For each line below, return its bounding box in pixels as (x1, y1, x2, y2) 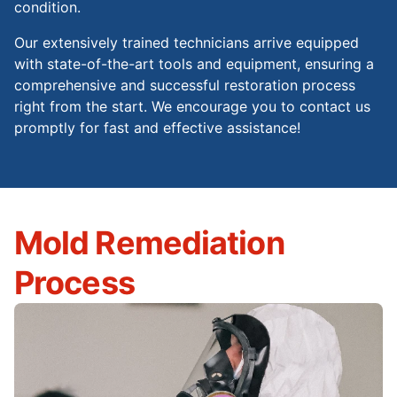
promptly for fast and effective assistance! (14, 119, 300, 137)
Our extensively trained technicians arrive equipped (14, 34, 359, 52)
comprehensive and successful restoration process (14, 76, 355, 95)
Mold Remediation (14, 223, 284, 263)
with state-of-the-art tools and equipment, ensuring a (14, 55, 374, 74)
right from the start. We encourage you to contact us (14, 97, 370, 116)
